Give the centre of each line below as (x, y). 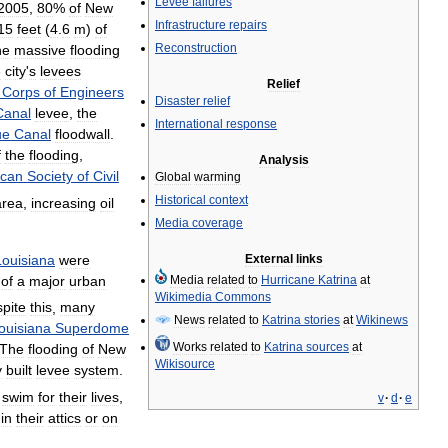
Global (173, 177)
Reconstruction (196, 48)
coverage (217, 223)
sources (327, 347)
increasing (63, 202)
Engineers (92, 91)
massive (40, 49)
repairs (248, 25)
